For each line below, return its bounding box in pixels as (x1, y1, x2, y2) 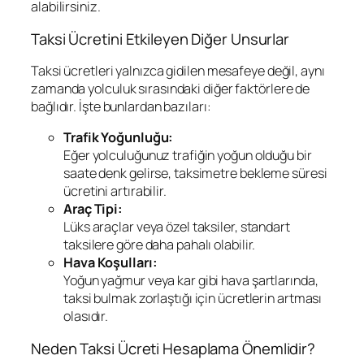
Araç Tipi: (63, 200, 123, 219)
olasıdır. (63, 307, 109, 326)
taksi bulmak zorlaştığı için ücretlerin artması (63, 289, 323, 308)
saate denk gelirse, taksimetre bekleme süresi (63, 164, 327, 183)
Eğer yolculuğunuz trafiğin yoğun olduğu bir (63, 146, 312, 165)
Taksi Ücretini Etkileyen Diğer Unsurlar (31, 28, 290, 50)
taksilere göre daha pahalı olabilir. (63, 236, 256, 254)
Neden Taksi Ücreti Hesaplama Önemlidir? (31, 337, 316, 359)
